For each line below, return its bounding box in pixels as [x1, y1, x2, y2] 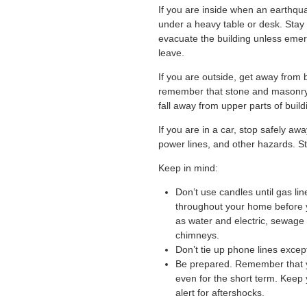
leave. [158, 47, 184, 58]
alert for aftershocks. [175, 287, 265, 298]
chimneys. [175, 230, 220, 241]
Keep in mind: [158, 162, 218, 173]
